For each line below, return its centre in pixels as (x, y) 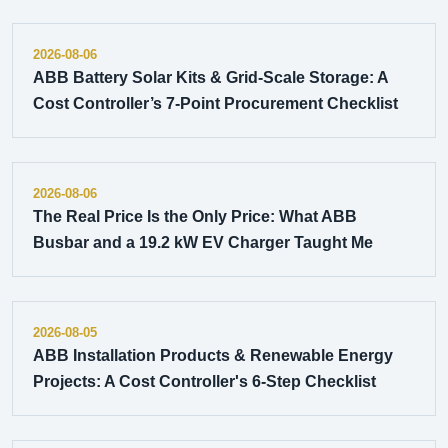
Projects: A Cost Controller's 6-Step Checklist (204, 381)
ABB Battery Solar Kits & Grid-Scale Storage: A (210, 77)
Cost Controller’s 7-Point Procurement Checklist (215, 103)
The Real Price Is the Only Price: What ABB (195, 216)
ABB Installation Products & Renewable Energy (213, 355)
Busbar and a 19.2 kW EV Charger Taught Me (203, 242)
